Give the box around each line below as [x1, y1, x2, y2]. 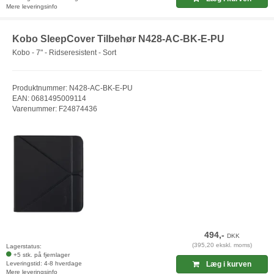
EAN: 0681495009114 [12, 94, 86, 103]
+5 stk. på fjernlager [13, 251, 70, 259]
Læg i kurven [204, 260, 252, 269]
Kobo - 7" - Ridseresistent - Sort [12, 48, 116, 57]
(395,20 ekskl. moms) [192, 242, 253, 249]
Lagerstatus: [6, 243, 42, 250]
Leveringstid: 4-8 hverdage [6, 260, 82, 267]
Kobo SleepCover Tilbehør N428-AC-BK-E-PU [12, 34, 224, 45]
